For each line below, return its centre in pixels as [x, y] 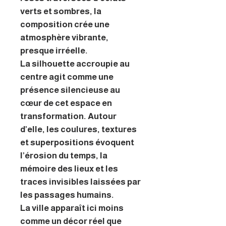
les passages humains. [67, 195]
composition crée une [65, 24]
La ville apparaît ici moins [72, 208]
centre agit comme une [67, 77]
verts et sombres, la [61, 11]
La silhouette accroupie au [75, 64]
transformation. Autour [68, 116]
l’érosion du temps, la [64, 155]
